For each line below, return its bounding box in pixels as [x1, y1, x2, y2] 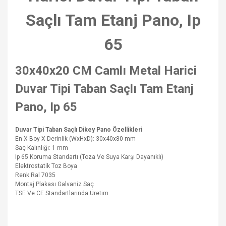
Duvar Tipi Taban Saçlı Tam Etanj [15, 82, 194, 96]
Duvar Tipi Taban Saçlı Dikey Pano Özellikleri [15, 126, 142, 133]
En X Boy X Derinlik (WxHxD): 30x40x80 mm [15, 135, 136, 142]
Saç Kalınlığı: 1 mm [15, 144, 68, 151]
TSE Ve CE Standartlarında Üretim [15, 190, 108, 197]
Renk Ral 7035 [15, 172, 55, 179]
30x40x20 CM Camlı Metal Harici [15, 64, 197, 78]
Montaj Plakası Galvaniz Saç [15, 181, 94, 188]
